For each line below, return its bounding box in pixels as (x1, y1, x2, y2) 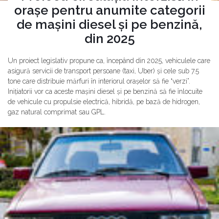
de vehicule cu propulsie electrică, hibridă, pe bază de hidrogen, (8, 97, 200, 106)
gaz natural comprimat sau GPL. (8, 108, 106, 116)
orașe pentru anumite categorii (14, 2, 205, 18)
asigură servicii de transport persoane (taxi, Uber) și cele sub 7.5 (8, 66, 199, 75)
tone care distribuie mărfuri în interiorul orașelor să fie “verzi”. (8, 77, 190, 85)
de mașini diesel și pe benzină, (17, 17, 202, 32)
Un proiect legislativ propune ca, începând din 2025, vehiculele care (8, 56, 210, 65)
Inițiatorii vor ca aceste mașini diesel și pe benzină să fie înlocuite (8, 87, 202, 95)
